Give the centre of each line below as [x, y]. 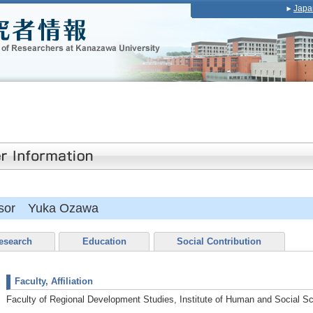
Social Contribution [219, 242]
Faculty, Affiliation [54, 281]
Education [104, 242]
